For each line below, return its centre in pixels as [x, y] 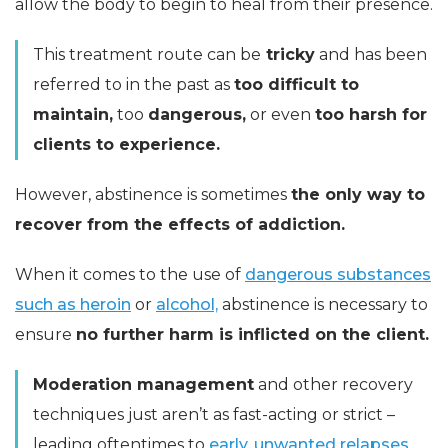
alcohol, [187, 305]
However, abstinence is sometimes [153, 195]
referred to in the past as [133, 85]
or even [280, 115]
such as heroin [73, 305]
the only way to [358, 195]
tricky [288, 55]
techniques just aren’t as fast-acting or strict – [214, 415]
